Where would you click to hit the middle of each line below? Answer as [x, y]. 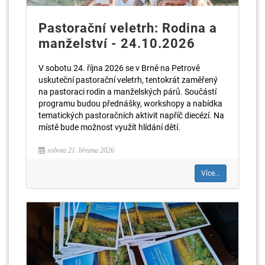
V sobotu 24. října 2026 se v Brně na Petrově [119, 68]
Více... [211, 174]
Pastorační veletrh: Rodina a [128, 28]
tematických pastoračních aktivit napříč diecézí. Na [131, 116]
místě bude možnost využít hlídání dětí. [109, 127]
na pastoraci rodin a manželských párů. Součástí [127, 92]
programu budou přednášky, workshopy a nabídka [130, 104]
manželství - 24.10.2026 [117, 44]
